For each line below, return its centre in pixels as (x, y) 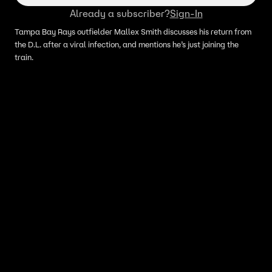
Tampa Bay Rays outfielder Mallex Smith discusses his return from (133, 32)
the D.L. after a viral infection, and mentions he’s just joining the (127, 45)
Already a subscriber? (120, 14)
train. (24, 58)
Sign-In (186, 14)
